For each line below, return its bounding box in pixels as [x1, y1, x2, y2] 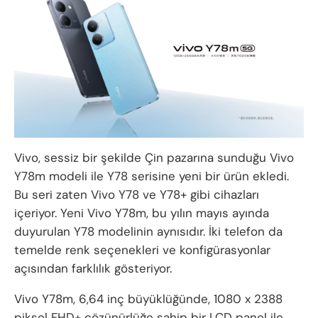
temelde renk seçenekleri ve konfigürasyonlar [14, 241, 270, 258]
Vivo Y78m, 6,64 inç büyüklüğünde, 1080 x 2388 [14, 290, 283, 307]
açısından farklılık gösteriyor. [14, 260, 172, 276]
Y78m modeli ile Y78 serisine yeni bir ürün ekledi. [14, 168, 289, 184]
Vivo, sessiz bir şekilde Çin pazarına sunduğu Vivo [14, 149, 294, 165]
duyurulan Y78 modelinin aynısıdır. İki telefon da [14, 223, 283, 239]
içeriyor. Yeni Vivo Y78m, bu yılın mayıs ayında [14, 204, 269, 221]
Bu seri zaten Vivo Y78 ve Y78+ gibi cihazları [14, 186, 259, 202]
